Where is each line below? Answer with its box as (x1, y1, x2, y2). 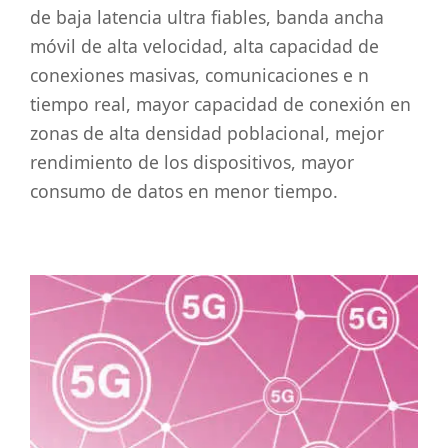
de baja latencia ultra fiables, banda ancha (30, 5, 384, 30)
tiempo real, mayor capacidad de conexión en (30, 92, 411, 117)
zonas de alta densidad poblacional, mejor (30, 121, 384, 146)
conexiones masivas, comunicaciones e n (30, 63, 369, 88)
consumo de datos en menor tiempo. (30, 179, 338, 204)
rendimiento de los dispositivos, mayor (30, 150, 354, 175)
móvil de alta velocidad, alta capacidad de (30, 34, 379, 59)
